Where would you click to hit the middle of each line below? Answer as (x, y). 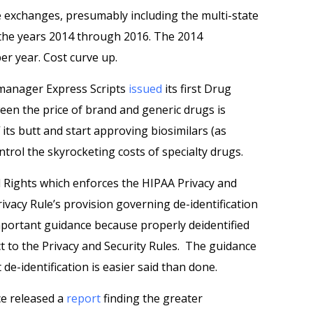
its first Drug (198, 89)
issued (147, 89)
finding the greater (153, 298)
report (85, 298)
